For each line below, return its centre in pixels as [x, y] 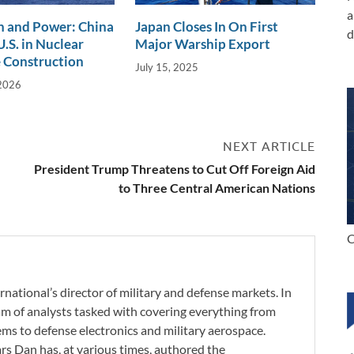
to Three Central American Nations [217, 187]
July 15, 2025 [167, 67]
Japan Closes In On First [207, 27]
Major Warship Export [203, 44]
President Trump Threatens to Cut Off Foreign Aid [175, 168]
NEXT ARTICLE [269, 146]
